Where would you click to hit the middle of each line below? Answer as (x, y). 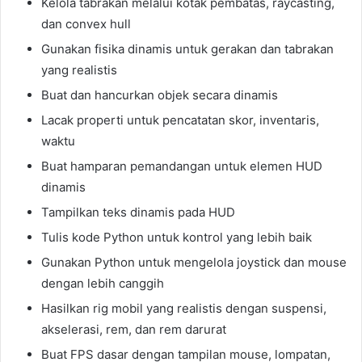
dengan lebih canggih (103, 284)
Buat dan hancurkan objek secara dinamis (160, 95)
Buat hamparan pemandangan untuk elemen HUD (182, 166)
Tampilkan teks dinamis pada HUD (138, 213)
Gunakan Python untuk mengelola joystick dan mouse (194, 263)
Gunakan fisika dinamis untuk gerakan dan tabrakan (187, 49)
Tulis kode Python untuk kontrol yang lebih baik (177, 238)
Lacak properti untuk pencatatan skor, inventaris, (180, 120)
